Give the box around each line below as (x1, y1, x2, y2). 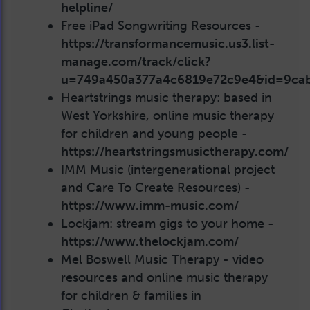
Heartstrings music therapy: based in (61, 89, 272, 105)
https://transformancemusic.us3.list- (61, 35, 275, 51)
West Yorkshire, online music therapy (61, 107, 274, 123)
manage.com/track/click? (61, 53, 211, 69)
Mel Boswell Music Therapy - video (61, 251, 264, 267)
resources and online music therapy (61, 269, 268, 285)
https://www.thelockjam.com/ (61, 233, 239, 249)
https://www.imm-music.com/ (61, 197, 239, 213)
